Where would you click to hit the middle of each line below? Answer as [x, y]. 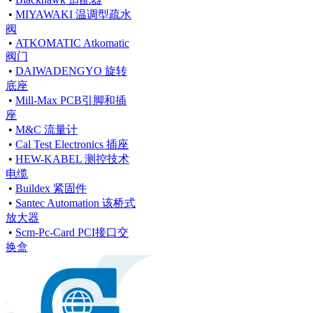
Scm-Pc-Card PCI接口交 [72, 232]
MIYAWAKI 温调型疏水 [73, 14]
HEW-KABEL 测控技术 [72, 159]
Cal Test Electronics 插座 [72, 144]
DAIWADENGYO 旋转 [71, 71]
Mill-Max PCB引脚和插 [71, 100]
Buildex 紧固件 [51, 188]
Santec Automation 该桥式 [75, 203]
